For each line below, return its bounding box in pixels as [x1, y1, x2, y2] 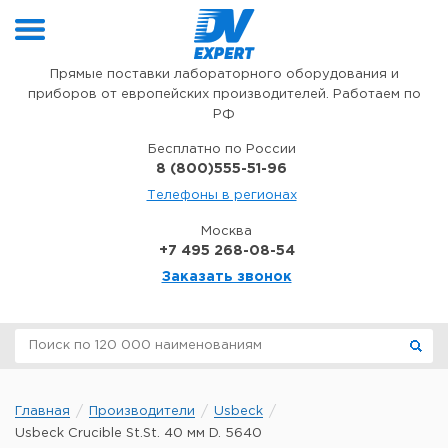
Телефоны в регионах [146, 190, 297, 201]
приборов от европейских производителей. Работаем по [27, 89, 421, 100]
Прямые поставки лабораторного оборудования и [49, 69, 399, 80]
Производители [89, 406, 195, 417]
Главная [15, 406, 70, 417]
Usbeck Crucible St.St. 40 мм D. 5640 [15, 428, 262, 439]
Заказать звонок [161, 271, 292, 283]
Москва [201, 226, 252, 237]
